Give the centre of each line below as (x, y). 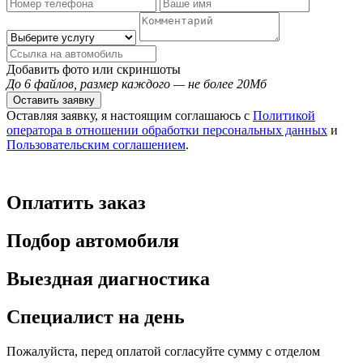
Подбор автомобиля (93, 240)
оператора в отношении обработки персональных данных (167, 130)
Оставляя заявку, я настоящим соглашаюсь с (130, 116)
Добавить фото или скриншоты (94, 70)
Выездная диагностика (108, 278)
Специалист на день (96, 316)
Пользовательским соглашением (96, 145)
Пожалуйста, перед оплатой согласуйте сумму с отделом (163, 351)
